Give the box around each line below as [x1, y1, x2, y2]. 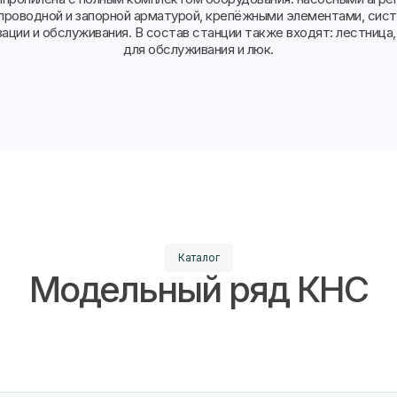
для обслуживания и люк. [123, 41, 274, 58]
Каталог [177, 251, 220, 264]
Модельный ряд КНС [29, 268, 368, 311]
